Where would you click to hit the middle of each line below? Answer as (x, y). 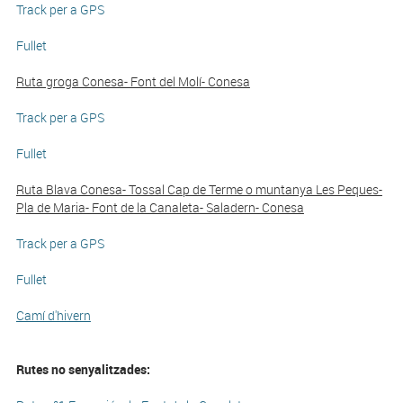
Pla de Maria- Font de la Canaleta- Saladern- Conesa (160, 207)
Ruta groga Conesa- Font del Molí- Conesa (133, 81)
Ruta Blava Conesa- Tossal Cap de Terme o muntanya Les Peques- (199, 189)
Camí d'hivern (53, 315)
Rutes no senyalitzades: (83, 369)
